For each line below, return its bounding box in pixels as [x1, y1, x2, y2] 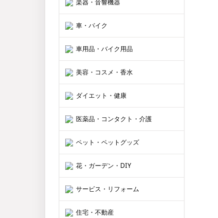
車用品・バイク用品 [76, 44, 133, 53]
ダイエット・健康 [76, 91, 127, 100]
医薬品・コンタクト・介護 [76, 114, 152, 123]
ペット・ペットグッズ [76, 138, 139, 146]
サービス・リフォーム [76, 184, 139, 193]
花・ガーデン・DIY [76, 161, 131, 170]
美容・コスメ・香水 [76, 68, 133, 76]
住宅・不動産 [76, 208, 114, 217]
